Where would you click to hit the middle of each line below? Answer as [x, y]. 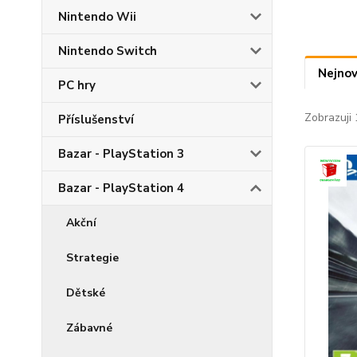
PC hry [77, 85]
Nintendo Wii [97, 17]
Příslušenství [96, 120]
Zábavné [89, 328]
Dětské [86, 293]
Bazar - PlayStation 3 [121, 154]
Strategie [92, 258]
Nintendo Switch [108, 51]
